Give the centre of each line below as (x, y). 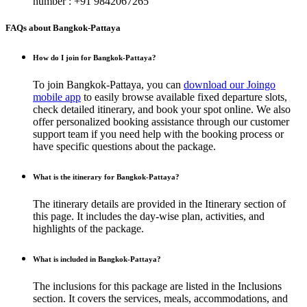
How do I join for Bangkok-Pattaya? (95, 58)
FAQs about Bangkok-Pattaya (63, 28)
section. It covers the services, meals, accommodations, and (160, 298)
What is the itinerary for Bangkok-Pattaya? (106, 177)
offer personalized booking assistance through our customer (161, 122)
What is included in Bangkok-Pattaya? (97, 259)
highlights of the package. (88, 229)
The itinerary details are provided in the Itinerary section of (159, 204)
